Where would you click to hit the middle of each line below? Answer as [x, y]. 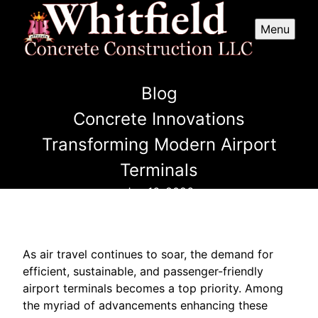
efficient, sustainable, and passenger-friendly [143, 271]
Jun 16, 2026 [159, 191]
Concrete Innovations [159, 119]
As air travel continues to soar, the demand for [148, 254]
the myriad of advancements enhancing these [145, 305]
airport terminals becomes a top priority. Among [153, 288]
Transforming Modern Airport [159, 144]
